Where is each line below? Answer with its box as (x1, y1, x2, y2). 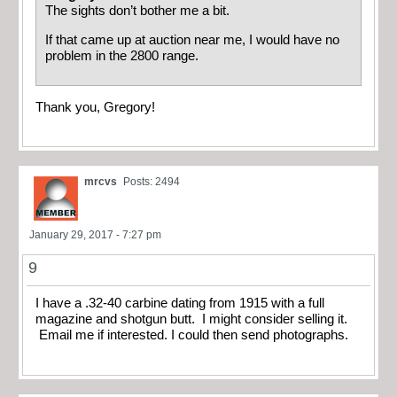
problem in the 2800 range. (45, 48, 206, 63)
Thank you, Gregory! (35, 99, 155, 114)
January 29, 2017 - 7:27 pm (29, 229, 161, 242)
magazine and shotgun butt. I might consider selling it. (35, 312, 347, 327)
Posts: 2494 (123, 175, 180, 189)
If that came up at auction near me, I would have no (45, 32, 339, 47)
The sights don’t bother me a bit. (45, 4, 230, 19)
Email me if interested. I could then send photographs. (35, 328, 348, 343)
